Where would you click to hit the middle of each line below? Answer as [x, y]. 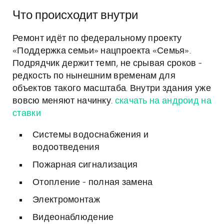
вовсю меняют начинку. [64, 101]
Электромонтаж [66, 200]
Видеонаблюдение [73, 217]
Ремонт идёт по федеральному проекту [97, 38]
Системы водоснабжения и [90, 135]
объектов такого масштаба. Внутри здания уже [112, 88]
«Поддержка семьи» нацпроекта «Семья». [102, 51]
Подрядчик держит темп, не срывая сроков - [107, 63]
